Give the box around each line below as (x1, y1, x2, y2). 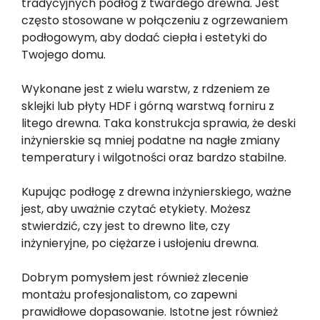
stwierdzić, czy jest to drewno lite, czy (21, 217, 230, 234)
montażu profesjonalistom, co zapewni (21, 286, 237, 303)
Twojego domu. (21, 46, 106, 63)
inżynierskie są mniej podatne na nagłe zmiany (21, 131, 280, 149)
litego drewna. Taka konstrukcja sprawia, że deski (21, 114, 296, 131)
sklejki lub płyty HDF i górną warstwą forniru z (21, 97, 274, 114)
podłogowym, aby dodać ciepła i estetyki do (21, 29, 267, 46)
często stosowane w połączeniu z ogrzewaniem (21, 11, 288, 29)
